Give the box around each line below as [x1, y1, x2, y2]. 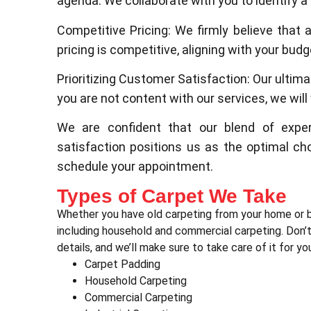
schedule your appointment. [57, 159, 213, 174]
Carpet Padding [85, 257, 160, 271]
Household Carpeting [85, 274, 187, 287]
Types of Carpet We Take [57, 185, 287, 207]
